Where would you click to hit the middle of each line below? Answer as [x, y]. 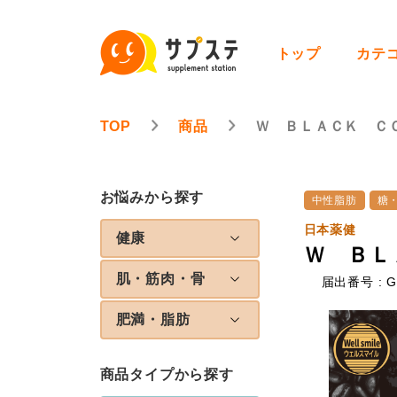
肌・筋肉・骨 [160, 279]
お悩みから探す [152, 197]
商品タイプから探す [167, 374]
